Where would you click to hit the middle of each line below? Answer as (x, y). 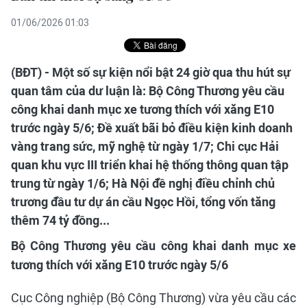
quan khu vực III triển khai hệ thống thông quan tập (150, 165)
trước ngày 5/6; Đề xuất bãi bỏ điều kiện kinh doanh (152, 128)
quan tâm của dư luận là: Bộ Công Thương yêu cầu (148, 91)
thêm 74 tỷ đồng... (60, 220)
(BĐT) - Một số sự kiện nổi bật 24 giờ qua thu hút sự (151, 72)
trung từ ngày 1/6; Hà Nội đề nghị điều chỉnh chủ (143, 183)
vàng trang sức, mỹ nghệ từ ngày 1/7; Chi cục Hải (145, 146)
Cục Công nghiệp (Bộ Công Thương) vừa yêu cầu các (153, 298)
